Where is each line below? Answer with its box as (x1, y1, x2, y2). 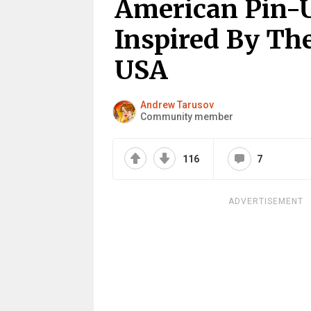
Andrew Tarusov (140, 99, 214, 110)
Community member (140, 111, 233, 122)
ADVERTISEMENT (228, 196, 303, 206)
